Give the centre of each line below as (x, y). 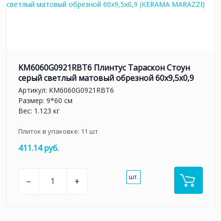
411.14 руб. (38, 148)
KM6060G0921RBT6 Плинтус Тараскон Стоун (104, 67)
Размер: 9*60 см (45, 101)
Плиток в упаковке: (50, 131)
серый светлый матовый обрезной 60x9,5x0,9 (106, 78)
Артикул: (34, 90)
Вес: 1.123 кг (39, 111)
